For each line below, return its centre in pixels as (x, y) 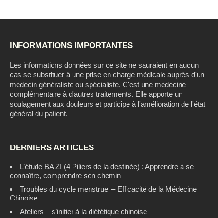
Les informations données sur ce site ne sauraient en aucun (104, 65)
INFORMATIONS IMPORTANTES (71, 45)
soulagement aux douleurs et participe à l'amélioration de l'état (108, 104)
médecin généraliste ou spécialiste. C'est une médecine (98, 84)
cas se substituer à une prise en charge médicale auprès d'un (107, 75)
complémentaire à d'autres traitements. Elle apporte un (96, 94)
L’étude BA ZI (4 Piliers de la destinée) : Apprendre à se (107, 167)
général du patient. (39, 114)
